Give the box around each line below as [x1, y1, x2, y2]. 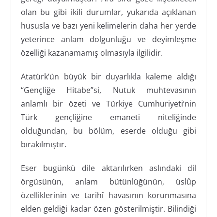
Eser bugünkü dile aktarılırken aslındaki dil [20, 162, 197, 173]
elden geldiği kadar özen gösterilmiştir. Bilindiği [20, 203, 197, 214]
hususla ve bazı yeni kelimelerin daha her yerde [20, 20, 197, 31]
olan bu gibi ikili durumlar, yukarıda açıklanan [20, 6, 197, 17]
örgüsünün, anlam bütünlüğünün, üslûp [20, 176, 197, 187]
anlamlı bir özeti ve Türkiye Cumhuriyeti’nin [20, 98, 197, 109]
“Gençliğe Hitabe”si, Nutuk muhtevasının [20, 84, 197, 95]
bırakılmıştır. [20, 139, 66, 150]
